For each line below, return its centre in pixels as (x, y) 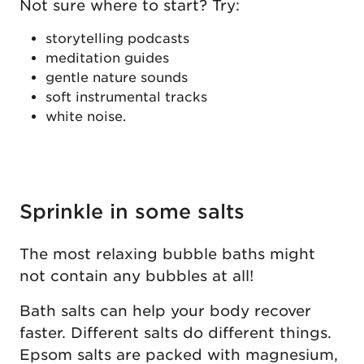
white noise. (86, 116)
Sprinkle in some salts (132, 211)
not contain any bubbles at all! (136, 275)
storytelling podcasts (117, 38)
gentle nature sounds (117, 77)
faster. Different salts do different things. (175, 332)
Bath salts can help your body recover (165, 310)
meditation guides (107, 58)
